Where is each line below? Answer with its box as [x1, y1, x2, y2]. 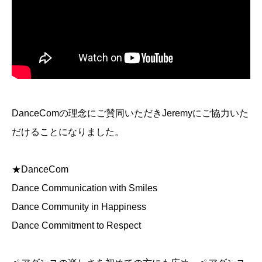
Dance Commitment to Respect [12, 220, 141, 230]
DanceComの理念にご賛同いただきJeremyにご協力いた [12, 108, 249, 118]
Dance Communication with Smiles [12, 182, 157, 193]
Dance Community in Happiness [12, 201, 146, 212]
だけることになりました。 [12, 126, 124, 137]
